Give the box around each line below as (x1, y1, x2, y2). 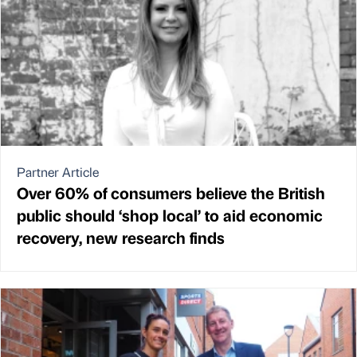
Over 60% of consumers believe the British (17, 181, 325, 203)
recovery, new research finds (17, 226, 225, 248)
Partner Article (17, 163, 99, 180)
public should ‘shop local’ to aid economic (17, 203, 323, 226)
